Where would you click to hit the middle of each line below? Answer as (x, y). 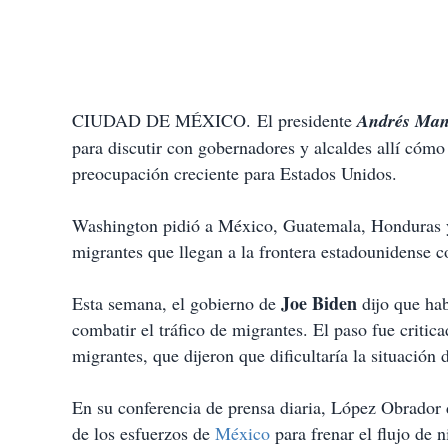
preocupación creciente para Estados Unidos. (234, 173)
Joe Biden (319, 303)
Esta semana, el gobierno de (176, 303)
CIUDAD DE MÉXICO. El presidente (214, 120)
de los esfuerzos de (143, 433)
